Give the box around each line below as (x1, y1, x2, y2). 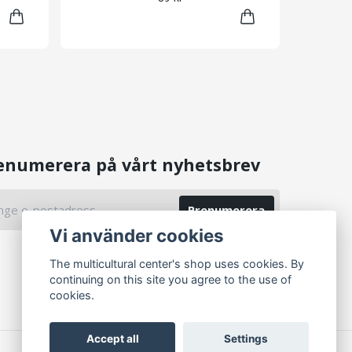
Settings (223, 332, 268, 346)
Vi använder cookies (49, 224, 225, 246)
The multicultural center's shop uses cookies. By (49, 257, 305, 271)
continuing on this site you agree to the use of (49, 273, 292, 287)
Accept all (86, 332, 139, 346)
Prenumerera (188, 202, 266, 218)
